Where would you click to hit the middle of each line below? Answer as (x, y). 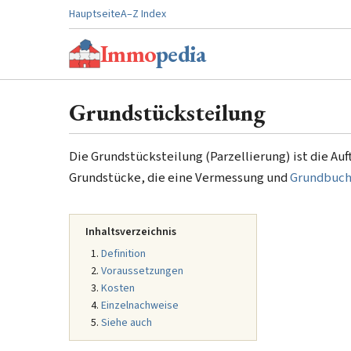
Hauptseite (95, 14)
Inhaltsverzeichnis (131, 232)
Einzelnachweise (140, 306)
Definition (123, 254)
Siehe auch (127, 323)
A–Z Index (143, 14)
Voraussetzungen (142, 271)
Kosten (118, 288)
